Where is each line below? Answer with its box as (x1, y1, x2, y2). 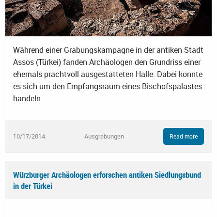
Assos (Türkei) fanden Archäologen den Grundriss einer (13, 57, 201, 68)
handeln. (13, 93, 43, 104)
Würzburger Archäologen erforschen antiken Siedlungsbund (13, 169, 201, 180)
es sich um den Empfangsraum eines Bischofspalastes (13, 81, 202, 92)
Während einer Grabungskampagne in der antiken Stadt (13, 45, 203, 56)
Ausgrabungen (84, 131, 124, 140)
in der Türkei (13, 180, 52, 191)
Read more (170, 132, 198, 140)
